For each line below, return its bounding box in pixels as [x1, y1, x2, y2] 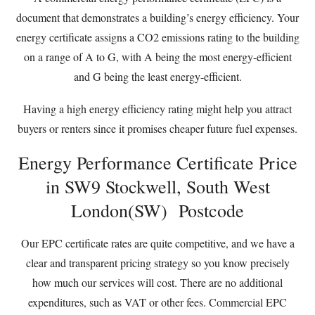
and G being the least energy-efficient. [73, 69, 242, 84]
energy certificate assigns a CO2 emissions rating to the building [15, 30, 300, 44]
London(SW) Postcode [71, 198, 244, 222]
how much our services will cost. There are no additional [32, 275, 283, 290]
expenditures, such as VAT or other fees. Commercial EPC [28, 295, 287, 309]
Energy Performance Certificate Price [18, 150, 297, 174]
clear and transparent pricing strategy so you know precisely [25, 255, 290, 270]
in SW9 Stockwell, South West [45, 174, 270, 198]
